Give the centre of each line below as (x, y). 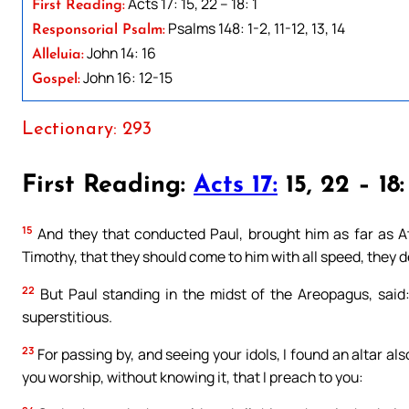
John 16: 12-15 (126, 77)
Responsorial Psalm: (99, 30)
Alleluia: (58, 54)
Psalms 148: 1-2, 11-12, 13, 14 (255, 28)
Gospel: (56, 79)
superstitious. (67, 316)
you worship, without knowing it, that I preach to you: (193, 377)
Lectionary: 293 (87, 129)
